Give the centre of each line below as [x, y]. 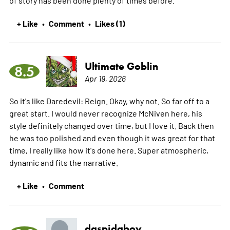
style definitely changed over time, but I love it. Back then [111, 125]
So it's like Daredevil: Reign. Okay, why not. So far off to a [109, 100]
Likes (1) [110, 23]
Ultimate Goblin [121, 66]
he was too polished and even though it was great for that [112, 137]
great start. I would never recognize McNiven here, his [106, 113]
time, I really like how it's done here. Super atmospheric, [109, 150]
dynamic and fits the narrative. [63, 162]
